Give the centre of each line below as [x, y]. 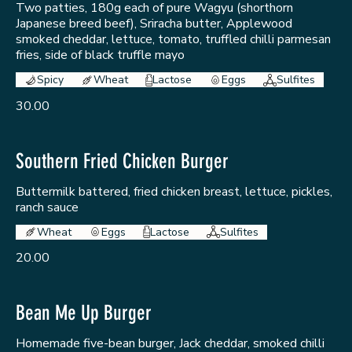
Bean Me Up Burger [84, 313]
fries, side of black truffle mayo [100, 55]
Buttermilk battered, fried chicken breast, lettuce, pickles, [174, 191]
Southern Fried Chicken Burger [122, 161]
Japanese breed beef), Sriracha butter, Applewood [154, 24]
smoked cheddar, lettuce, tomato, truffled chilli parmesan [173, 40]
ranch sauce [47, 207]
